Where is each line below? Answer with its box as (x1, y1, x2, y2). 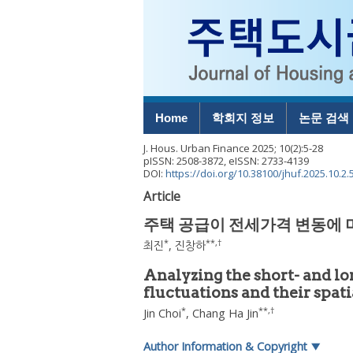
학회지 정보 (212, 111, 274, 124)
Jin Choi (143, 306, 181, 321)
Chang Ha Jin (192, 306, 258, 321)
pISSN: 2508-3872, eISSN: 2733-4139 (143, 154, 309, 168)
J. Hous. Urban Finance (143, 141, 250, 155)
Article (143, 188, 180, 205)
